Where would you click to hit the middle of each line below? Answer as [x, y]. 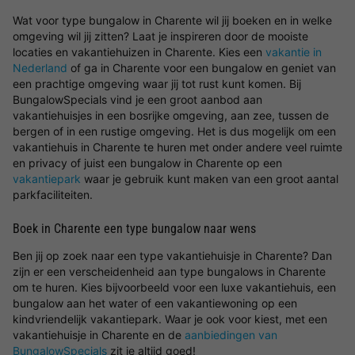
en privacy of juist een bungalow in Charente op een [147, 163]
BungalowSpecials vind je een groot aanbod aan [137, 99]
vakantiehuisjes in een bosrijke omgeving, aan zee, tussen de [171, 115]
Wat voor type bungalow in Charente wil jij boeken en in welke [172, 20]
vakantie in [294, 52]
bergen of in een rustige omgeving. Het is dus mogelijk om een [174, 131]
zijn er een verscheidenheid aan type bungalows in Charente [169, 271]
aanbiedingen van [231, 335]
